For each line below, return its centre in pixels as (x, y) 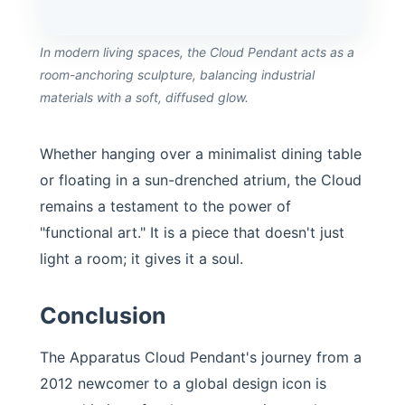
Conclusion (103, 316)
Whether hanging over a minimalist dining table (201, 154)
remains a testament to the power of (165, 206)
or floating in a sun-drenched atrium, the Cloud (201, 180)
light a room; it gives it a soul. (141, 259)
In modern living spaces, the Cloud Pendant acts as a (197, 52)
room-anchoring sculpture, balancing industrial (177, 75)
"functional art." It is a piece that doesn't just (192, 232)
